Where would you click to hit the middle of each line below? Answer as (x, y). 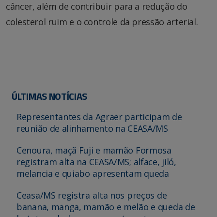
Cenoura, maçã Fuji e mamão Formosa (94, 150)
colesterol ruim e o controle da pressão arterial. (102, 22)
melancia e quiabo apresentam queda (93, 174)
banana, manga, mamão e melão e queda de (106, 207)
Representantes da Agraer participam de (99, 117)
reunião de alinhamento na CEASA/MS (92, 129)
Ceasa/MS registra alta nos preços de (92, 195)
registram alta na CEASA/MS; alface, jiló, (96, 162)
